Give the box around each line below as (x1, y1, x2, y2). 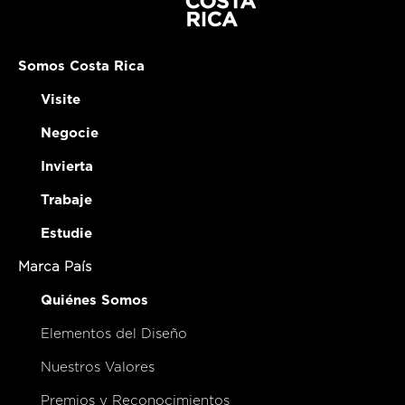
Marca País (18, 259, 91, 274)
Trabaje (41, 193, 92, 207)
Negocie (41, 126, 99, 140)
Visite (41, 92, 80, 107)
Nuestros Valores (41, 360, 155, 374)
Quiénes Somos (41, 293, 148, 307)
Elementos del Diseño (41, 326, 187, 341)
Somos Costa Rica (18, 59, 145, 73)
